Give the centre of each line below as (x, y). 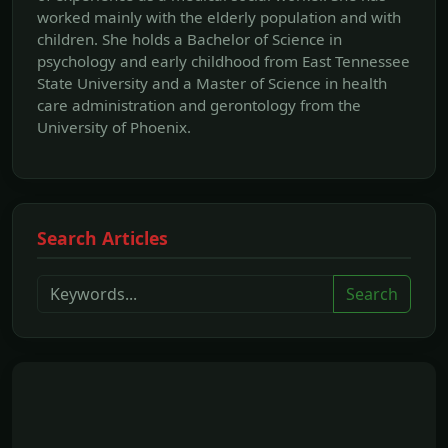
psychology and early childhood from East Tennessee (223, 61)
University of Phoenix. (114, 127)
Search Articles (102, 238)
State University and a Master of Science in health (212, 83)
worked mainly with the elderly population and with (219, 17)
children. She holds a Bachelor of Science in (189, 39)
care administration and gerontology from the (199, 105)
